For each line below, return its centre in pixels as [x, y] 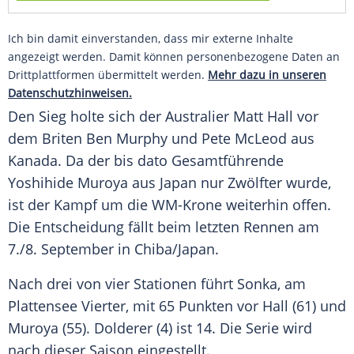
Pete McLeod [244, 139]
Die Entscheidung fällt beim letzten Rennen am [164, 227]
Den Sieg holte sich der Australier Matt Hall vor [163, 117]
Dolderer [123, 328]
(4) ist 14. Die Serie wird [232, 328]
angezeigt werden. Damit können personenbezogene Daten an [174, 57]
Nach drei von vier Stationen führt [122, 284]
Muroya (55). [51, 328]
